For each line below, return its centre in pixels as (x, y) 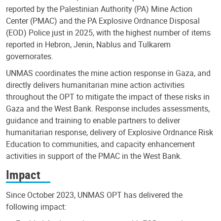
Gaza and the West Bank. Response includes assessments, (108, 108)
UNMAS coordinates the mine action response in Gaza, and (108, 73)
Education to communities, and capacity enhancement (100, 144)
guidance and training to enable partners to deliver (93, 120)
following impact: (36, 207)
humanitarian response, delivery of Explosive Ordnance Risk (110, 132)
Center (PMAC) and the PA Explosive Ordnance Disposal (103, 20)
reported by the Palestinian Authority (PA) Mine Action (99, 9)
